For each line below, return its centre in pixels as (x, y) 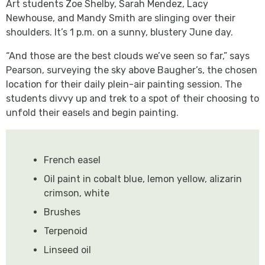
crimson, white (77, 193)
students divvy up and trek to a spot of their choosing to (132, 98)
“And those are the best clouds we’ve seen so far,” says (128, 56)
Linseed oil (67, 250)
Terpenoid (66, 231)
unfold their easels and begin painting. (92, 112)
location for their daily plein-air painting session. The (124, 84)
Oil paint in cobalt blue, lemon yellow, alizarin (143, 179)
